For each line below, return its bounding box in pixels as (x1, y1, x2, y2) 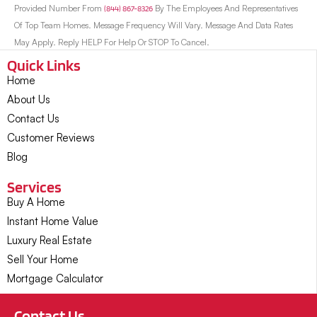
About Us (7, 93, 50, 107)
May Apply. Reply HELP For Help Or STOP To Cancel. (14, 37, 209, 48)
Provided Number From (14, 3, 104, 14)
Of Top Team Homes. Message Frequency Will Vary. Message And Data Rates (14, 20, 293, 31)
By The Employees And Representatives (153, 3, 298, 14)
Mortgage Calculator (7, 272, 103, 286)
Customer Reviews (7, 131, 95, 145)
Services (7, 178, 62, 197)
